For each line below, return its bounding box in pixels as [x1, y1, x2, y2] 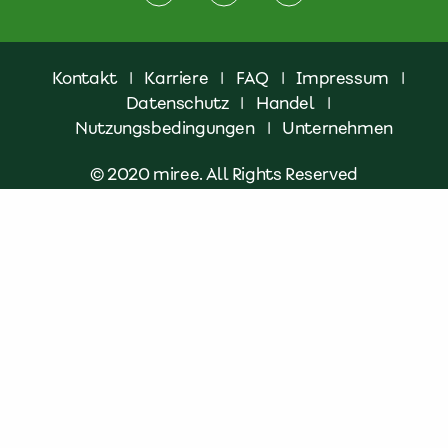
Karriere [144, 67, 209, 89]
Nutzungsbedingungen [75, 117, 255, 139]
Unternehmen [282, 117, 393, 139]
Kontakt [51, 67, 117, 89]
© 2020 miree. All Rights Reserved [90, 163, 358, 185]
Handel [256, 92, 315, 114]
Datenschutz [125, 92, 229, 114]
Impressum [296, 67, 389, 89]
